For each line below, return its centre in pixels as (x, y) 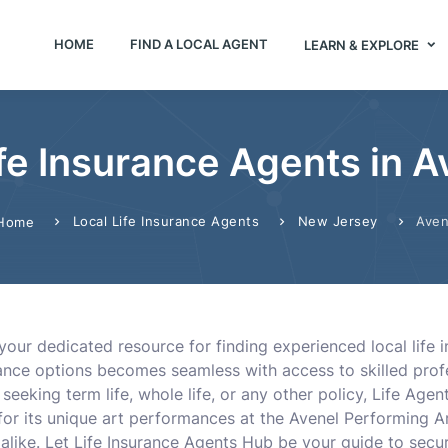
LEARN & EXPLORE (362, 44)
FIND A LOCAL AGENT (198, 43)
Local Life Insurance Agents (165, 221)
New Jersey (337, 221)
